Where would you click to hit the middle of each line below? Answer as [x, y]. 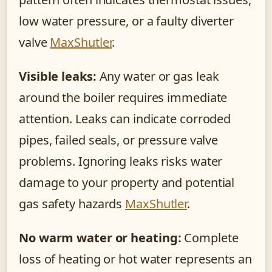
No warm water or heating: [100, 238]
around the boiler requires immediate [123, 98]
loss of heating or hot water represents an [135, 259]
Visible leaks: [58, 76]
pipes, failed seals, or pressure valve [119, 140]
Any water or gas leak [158, 76]
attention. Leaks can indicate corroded [125, 119]
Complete [210, 238]
